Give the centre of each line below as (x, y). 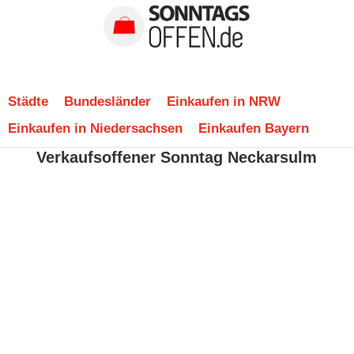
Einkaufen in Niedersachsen (95, 128)
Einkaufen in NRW (224, 102)
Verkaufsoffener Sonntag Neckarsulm (177, 158)
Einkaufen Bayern (254, 128)
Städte (28, 102)
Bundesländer (107, 102)
